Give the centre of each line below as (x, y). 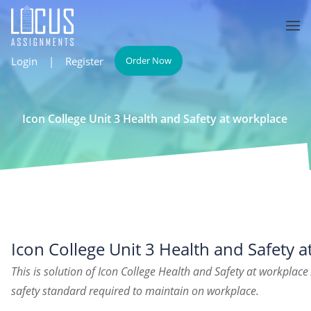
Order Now (149, 60)
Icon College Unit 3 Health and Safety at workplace (155, 119)
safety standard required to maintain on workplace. (135, 291)
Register (84, 61)
